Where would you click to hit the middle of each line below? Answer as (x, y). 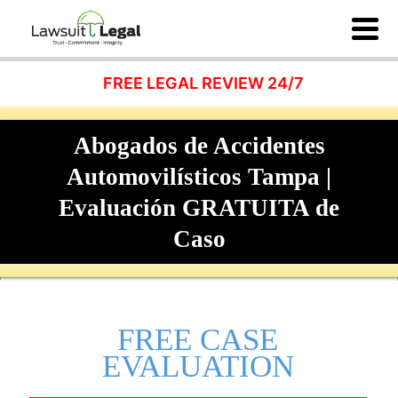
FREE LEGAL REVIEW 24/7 (203, 83)
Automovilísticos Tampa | (199, 177)
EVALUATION (198, 367)
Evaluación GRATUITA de (199, 208)
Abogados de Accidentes (199, 146)
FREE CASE (198, 340)
